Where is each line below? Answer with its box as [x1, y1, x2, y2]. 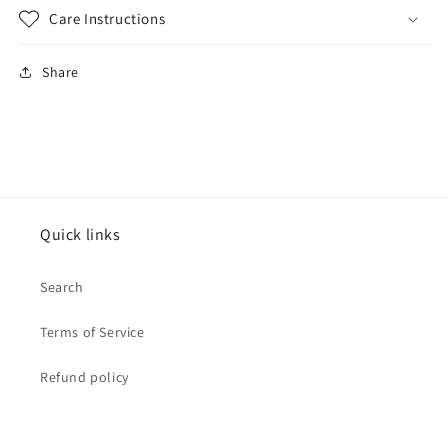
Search [40, 278, 84, 296]
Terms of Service [40, 323, 145, 341]
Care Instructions [49, 8, 166, 28]
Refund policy [40, 368, 129, 386]
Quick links [40, 224, 121, 245]
